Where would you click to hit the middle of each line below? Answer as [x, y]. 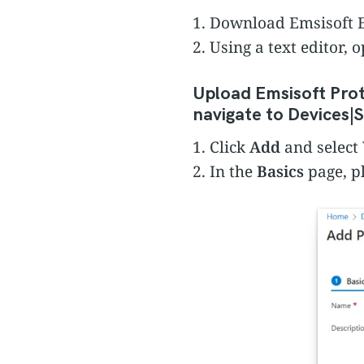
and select [321, 147]
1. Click [221, 147]
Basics [280, 172]
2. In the [225, 172]
